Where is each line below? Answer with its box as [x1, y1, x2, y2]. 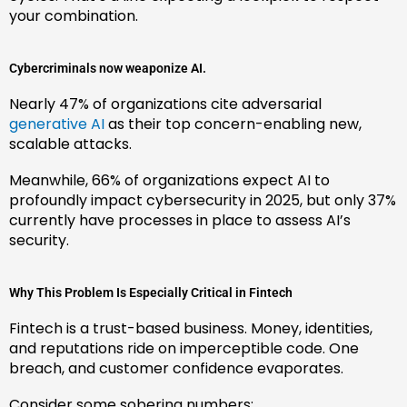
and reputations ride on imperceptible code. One [9, 337, 359, 359]
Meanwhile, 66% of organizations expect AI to [9, 169, 330, 191]
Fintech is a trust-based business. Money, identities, [9, 317, 372, 339]
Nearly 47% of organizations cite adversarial [9, 93, 322, 114]
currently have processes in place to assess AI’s [9, 209, 351, 231]
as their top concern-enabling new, [104, 113, 362, 134]
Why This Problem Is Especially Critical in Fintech [9, 284, 293, 300]
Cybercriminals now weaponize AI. [9, 60, 206, 75]
